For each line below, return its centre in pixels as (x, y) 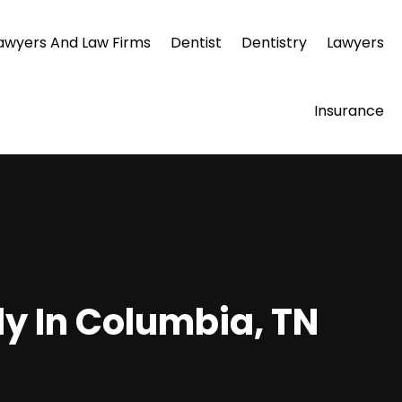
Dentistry (274, 43)
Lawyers (355, 43)
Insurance (349, 111)
